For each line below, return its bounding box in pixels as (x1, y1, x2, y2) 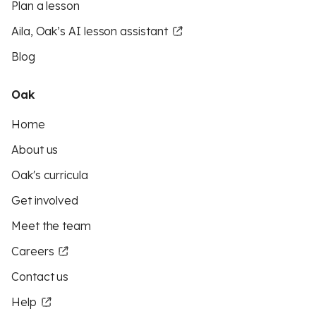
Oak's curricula (11, 168, 88, 182)
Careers (11, 244, 54, 258)
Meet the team (11, 219, 91, 233)
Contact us (11, 269, 69, 284)
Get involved (11, 193, 79, 207)
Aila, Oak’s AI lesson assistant (11, 24, 168, 38)
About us (11, 142, 59, 157)
